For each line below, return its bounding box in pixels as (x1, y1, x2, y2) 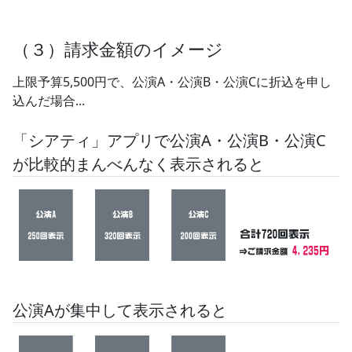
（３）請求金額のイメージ (13, 38, 223, 60)
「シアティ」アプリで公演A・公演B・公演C (13, 130, 326, 151)
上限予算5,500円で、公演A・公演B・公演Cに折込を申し (13, 73, 332, 90)
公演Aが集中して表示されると (13, 299, 227, 321)
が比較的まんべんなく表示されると (13, 153, 264, 174)
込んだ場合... (13, 92, 85, 109)
